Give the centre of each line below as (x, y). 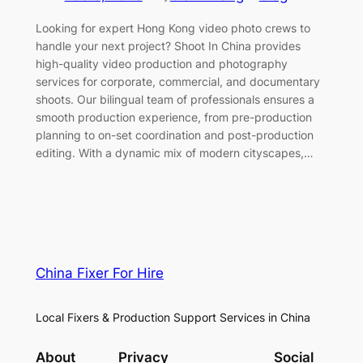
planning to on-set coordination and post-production (174, 135)
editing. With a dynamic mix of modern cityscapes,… (174, 152)
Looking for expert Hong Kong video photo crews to (173, 28)
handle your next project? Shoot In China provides (168, 45)
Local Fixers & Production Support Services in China (173, 317)
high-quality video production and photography (161, 63)
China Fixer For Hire (99, 273)
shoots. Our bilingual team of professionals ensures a (175, 99)
